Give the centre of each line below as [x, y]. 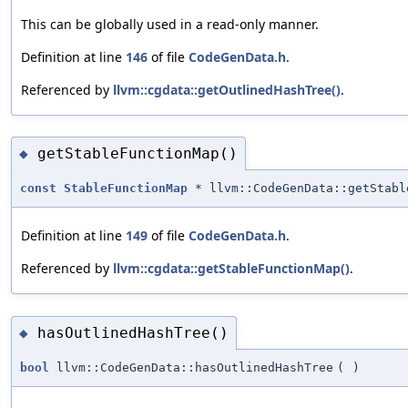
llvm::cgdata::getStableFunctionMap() [231, 269]
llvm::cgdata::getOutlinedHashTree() [227, 89]
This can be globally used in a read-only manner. [170, 24]
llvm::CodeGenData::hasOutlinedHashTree [191, 368]
